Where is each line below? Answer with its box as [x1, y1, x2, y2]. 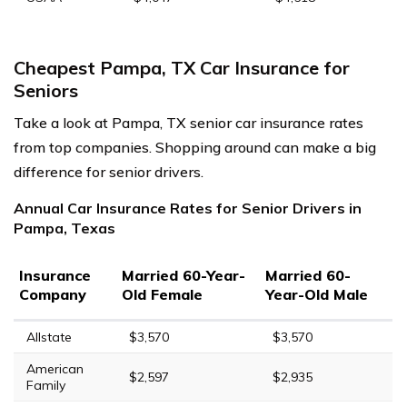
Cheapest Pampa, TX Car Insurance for [14, 55, 350, 79]
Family [26, 376, 65, 393]
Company [19, 284, 86, 303]
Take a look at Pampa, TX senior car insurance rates [14, 113, 363, 132]
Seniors [14, 78, 78, 102]
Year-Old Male [265, 284, 368, 303]
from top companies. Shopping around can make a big [14, 137, 376, 156]
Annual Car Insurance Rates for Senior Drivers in [14, 198, 362, 217]
